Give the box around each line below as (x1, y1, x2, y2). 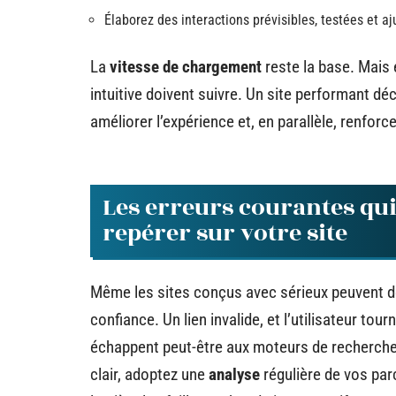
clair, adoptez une (90, 363, 209, 385)
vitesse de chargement (110, 56, 262, 77)
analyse (209, 363, 260, 385)
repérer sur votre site (103, 215, 347, 251)
